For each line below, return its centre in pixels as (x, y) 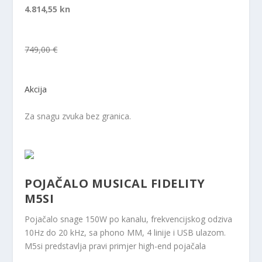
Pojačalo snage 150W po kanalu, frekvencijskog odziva (129, 219)
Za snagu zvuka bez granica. (78, 116)
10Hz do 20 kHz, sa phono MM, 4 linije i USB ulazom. (125, 232)
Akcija (36, 89)
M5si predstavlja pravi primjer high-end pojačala (116, 246)
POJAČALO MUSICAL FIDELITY (115, 183)
